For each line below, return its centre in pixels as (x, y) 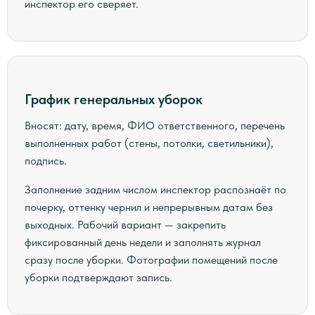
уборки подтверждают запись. (98, 277)
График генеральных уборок (114, 99)
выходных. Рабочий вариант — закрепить (125, 225)
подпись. (46, 161)
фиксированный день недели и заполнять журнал (143, 242)
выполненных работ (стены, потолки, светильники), (149, 143)
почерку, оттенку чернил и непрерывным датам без (149, 207)
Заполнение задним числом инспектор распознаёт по (155, 189)
